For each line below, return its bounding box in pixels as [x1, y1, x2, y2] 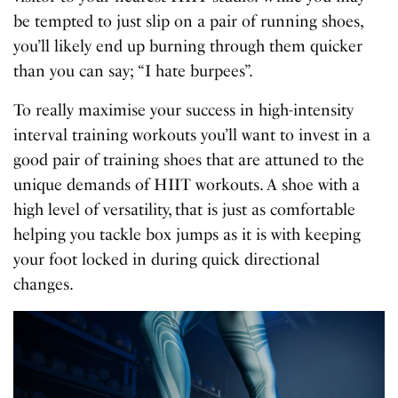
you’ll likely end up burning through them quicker [13, 36, 363, 57]
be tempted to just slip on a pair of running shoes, [13, 12, 363, 32]
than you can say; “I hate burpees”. [13, 61, 254, 82]
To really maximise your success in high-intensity [13, 100, 354, 121]
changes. [13, 275, 74, 295]
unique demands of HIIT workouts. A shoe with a [13, 175, 361, 195]
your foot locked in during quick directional [13, 250, 321, 270]
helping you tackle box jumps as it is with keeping [13, 225, 362, 245]
